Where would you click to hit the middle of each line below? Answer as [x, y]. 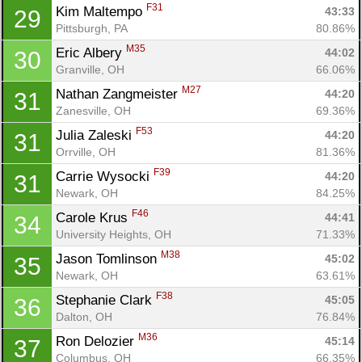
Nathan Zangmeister [119, 94]
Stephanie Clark [106, 300]
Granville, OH [90, 69]
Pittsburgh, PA [92, 28]
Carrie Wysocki [105, 176]
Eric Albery [91, 53]
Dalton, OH [84, 316]
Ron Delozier [97, 341]
